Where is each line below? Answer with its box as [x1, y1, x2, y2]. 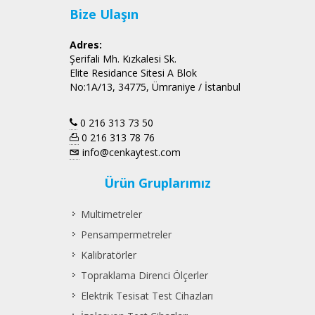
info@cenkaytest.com [79, 145, 181, 159]
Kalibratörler [81, 247, 136, 262]
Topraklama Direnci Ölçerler [81, 268, 208, 282]
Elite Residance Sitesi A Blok [70, 65, 197, 79]
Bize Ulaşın [70, 5, 139, 22]
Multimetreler [81, 207, 142, 221]
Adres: [70, 37, 102, 51]
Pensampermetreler [81, 227, 172, 241]
